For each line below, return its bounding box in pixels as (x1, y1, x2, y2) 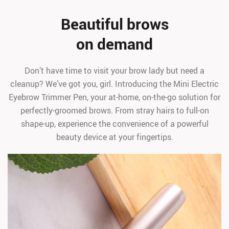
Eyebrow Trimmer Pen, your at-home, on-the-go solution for (9, 91, 220, 103)
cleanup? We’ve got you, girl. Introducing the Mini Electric (10, 78, 219, 89)
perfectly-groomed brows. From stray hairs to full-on (20, 105, 209, 116)
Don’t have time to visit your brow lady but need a (25, 65, 204, 76)
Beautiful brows (60, 13, 169, 34)
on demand (76, 33, 153, 54)
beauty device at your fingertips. (56, 131, 173, 143)
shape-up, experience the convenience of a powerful (20, 118, 209, 129)
